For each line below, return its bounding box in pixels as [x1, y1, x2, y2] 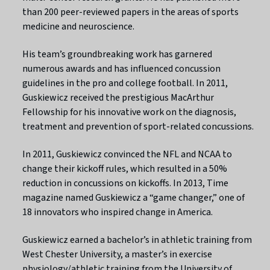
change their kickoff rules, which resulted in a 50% [22, 162, 228, 175]
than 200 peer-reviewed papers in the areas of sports [22, 5, 239, 19]
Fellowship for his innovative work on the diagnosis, [22, 105, 237, 119]
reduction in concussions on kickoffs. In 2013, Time [22, 176, 229, 190]
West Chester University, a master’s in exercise [22, 247, 213, 261]
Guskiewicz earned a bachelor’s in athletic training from [22, 233, 253, 246]
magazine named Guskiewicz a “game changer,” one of [22, 190, 245, 204]
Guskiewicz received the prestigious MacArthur [22, 90, 215, 104]
